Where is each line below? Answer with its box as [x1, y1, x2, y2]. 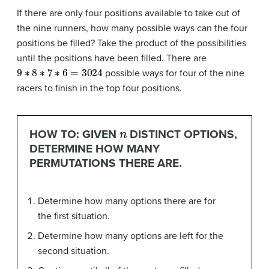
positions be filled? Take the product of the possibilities [17, 37, 246, 50]
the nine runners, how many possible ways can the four [17, 22, 247, 35]
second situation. [38, 244, 109, 257]
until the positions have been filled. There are [17, 52, 207, 65]
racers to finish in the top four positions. [17, 82, 182, 95]
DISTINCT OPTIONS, [127, 127, 238, 142]
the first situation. [38, 210, 110, 222]
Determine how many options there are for [38, 195, 216, 207]
